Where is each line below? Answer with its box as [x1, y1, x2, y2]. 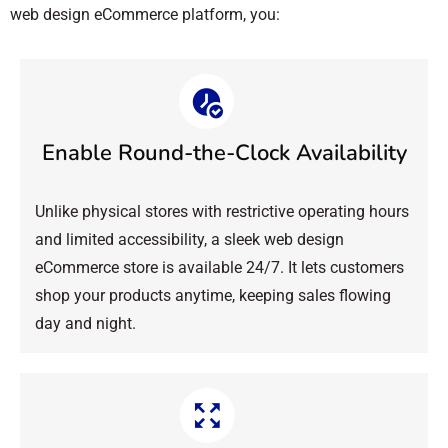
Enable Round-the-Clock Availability [41, 137, 407, 168]
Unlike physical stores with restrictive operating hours [35, 201, 409, 221]
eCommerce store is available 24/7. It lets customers [35, 257, 404, 277]
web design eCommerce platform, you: [10, 4, 280, 24]
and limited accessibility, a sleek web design [35, 229, 344, 249]
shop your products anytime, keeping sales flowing [35, 285, 391, 305]
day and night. [35, 313, 136, 333]
